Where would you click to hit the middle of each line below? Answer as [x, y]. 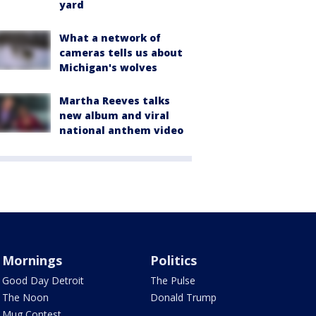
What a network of [110, 37]
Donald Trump [184, 297]
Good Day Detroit [43, 280]
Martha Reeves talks [115, 100]
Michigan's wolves [108, 67]
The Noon [25, 297]
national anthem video [121, 130]
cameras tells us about [121, 52]
